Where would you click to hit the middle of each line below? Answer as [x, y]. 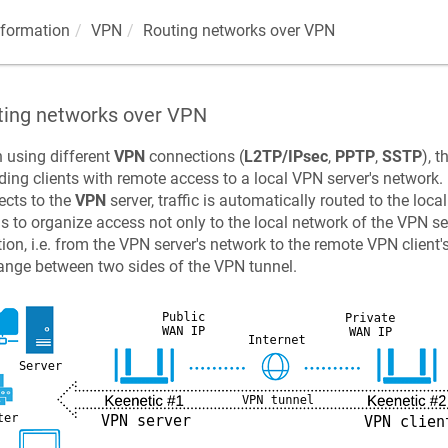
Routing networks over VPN [238, 30]
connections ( [194, 156]
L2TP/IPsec [285, 156]
